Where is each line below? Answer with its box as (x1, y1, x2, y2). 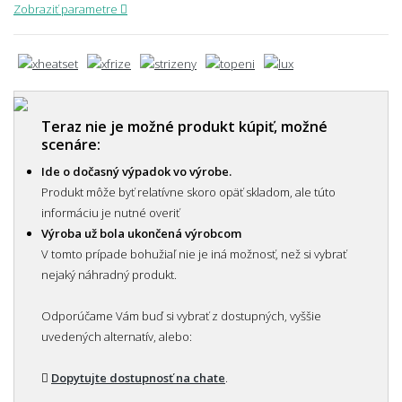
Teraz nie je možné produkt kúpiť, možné (41, 116, 328, 136)
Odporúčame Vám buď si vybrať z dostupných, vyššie (41, 307, 321, 324)
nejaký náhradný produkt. (41, 266, 177, 283)
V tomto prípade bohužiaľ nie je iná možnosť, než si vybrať (41, 245, 346, 262)
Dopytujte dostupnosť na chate (51, 369, 225, 386)
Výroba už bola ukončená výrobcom (41, 224, 241, 241)
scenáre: (41, 134, 100, 154)
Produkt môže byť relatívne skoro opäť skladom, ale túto (41, 183, 336, 200)
